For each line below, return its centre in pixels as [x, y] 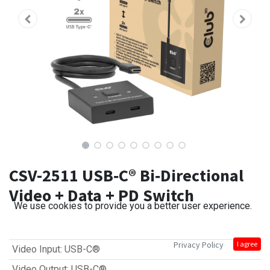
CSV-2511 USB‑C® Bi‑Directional [126, 176]
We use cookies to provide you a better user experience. [133, 206]
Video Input [36, 250]
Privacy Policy [199, 245]
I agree [247, 244]
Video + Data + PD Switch [102, 196]
